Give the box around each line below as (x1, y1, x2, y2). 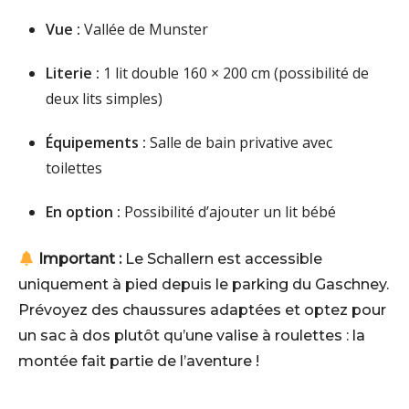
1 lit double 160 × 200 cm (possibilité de (100, 63, 369, 84)
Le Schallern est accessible (121, 250, 323, 268)
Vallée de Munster (80, 19, 208, 40)
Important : (38, 250, 122, 268)
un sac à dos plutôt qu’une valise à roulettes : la (18, 327, 365, 345)
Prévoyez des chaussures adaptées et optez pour (18, 301, 386, 320)
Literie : (46, 63, 100, 84)
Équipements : (46, 132, 146, 153)
